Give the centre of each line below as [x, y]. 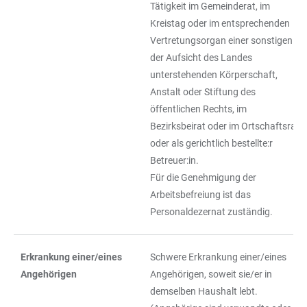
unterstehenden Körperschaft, [214, 75]
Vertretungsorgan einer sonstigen [221, 40]
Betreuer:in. [174, 160]
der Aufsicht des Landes [201, 58]
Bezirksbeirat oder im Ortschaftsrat [225, 126]
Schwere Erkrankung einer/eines [218, 257]
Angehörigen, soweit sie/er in [211, 274]
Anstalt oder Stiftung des [203, 92]
